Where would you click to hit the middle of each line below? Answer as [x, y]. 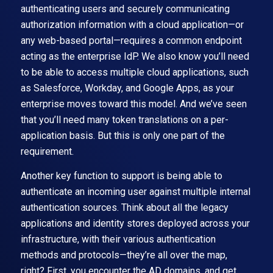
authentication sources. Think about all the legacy [124, 207]
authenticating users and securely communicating [125, 9]
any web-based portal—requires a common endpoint [131, 41]
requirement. [47, 152]
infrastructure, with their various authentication [118, 239]
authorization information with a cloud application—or [132, 25]
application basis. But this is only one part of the [122, 136]
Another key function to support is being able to [121, 175]
